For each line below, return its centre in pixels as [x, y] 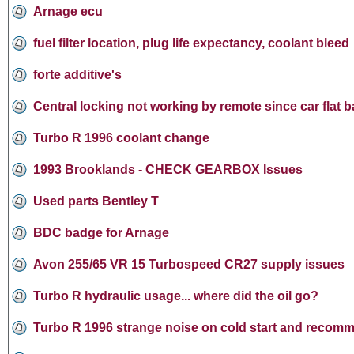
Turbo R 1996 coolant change [121, 137]
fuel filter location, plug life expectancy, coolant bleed [191, 43]
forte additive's [77, 74]
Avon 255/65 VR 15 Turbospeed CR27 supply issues [189, 264]
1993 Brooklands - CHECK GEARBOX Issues [168, 169]
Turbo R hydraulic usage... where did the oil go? [176, 296]
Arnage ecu [68, 11]
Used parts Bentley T [96, 201]
